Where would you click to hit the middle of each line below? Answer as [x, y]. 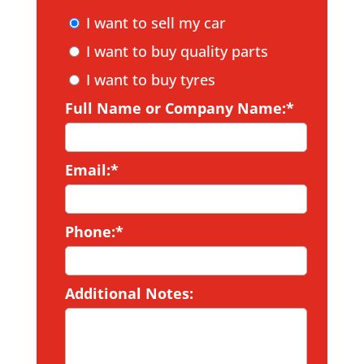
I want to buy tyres [150, 79]
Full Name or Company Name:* [179, 108]
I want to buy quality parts [177, 51]
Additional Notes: [129, 293]
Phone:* [94, 231]
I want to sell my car [156, 22]
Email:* [91, 169]
